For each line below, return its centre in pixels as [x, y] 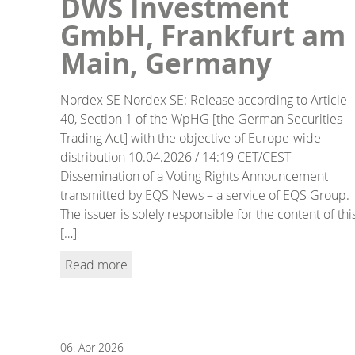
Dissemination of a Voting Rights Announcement [194, 176]
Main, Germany [166, 63]
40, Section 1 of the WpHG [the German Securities [201, 118]
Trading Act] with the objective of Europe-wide [191, 137]
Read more [96, 264]
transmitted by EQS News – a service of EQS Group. [205, 195]
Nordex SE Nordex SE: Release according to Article [204, 99]
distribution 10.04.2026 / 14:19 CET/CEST [176, 157]
